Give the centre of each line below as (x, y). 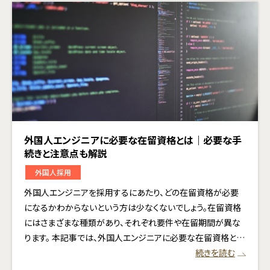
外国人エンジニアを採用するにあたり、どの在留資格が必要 (131, 192)
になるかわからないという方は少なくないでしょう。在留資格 (133, 207)
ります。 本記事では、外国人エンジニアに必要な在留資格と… (134, 237)
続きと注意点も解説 (66, 153)
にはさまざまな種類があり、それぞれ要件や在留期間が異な (132, 222)
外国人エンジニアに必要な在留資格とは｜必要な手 (133, 140)
